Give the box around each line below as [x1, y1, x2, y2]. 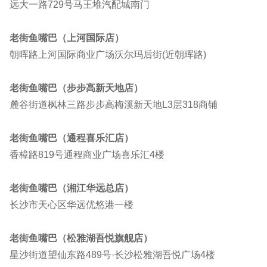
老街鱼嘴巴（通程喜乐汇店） [10, 133, 133, 144]
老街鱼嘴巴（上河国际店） [10, 33, 124, 44]
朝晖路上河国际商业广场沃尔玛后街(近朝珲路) [10, 49, 206, 60]
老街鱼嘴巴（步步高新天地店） [10, 83, 143, 94]
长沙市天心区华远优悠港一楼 [10, 200, 133, 210]
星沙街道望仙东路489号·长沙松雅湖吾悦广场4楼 [10, 250, 215, 260]
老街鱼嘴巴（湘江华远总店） [10, 183, 133, 194]
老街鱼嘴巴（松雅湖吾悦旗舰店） [10, 233, 153, 244]
